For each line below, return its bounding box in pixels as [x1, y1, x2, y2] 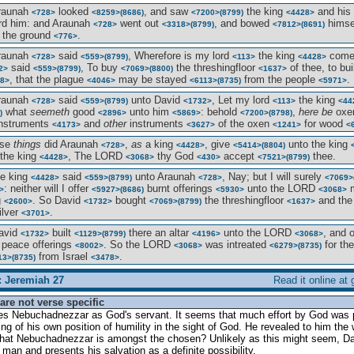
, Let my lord [212, 94, 273, 106]
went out [117, 17, 162, 29]
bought [112, 194, 149, 206]
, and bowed [214, 17, 273, 29]
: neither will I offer [4, 183, 92, 194]
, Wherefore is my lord [128, 50, 232, 62]
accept [220, 150, 258, 162]
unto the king [285, 138, 351, 150]
